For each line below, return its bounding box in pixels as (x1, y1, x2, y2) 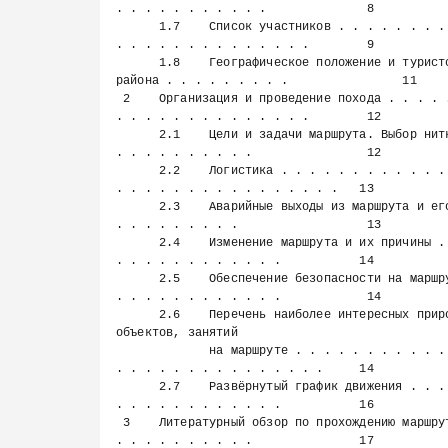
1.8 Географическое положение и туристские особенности (116, 56, 159, 70)
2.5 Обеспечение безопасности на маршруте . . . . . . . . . (116, 272, 159, 286)
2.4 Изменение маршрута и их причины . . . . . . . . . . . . (116, 236, 159, 250)
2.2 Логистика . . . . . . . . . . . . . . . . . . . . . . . (116, 164, 159, 178)
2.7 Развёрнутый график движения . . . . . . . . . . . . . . (116, 380, 159, 394)
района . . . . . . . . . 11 (116, 74, 417, 88)
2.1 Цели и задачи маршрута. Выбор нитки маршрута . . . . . (116, 128, 159, 142)
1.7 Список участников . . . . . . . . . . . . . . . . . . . (116, 20, 159, 34)
